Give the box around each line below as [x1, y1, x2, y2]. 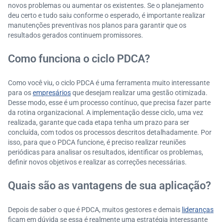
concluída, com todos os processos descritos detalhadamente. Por [8, 128, 212, 136]
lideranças [182, 206, 214, 214]
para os [8, 89, 33, 97]
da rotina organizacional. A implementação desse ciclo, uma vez [8, 109, 203, 116]
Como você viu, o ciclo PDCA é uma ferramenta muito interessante [8, 79, 210, 87]
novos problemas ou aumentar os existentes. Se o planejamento [8, 1, 204, 9]
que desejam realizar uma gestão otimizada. [71, 89, 208, 97]
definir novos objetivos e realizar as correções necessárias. [8, 158, 187, 166]
